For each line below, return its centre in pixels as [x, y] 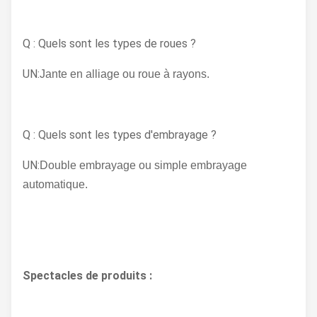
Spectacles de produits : [87, 276]
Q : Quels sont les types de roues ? [109, 44]
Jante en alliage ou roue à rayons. [125, 74]
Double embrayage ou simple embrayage [143, 165]
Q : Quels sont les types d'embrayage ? [120, 135]
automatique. [55, 184]
